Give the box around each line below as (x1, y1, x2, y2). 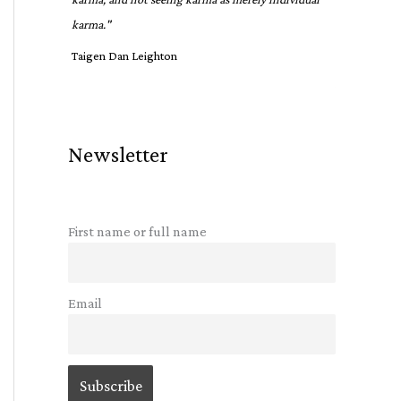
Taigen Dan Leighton (72, 48, 178, 63)
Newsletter (68, 142, 168, 167)
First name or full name (68, 222, 207, 239)
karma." (72, 17, 112, 31)
